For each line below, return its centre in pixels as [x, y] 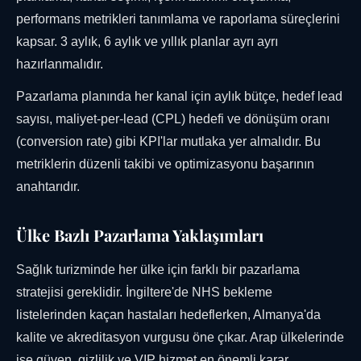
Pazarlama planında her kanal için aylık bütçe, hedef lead [179, 97]
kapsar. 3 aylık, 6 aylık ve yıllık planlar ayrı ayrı [147, 42]
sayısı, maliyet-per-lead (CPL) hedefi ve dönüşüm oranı [173, 119]
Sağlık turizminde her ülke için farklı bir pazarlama [158, 270]
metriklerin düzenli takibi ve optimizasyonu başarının [165, 164]
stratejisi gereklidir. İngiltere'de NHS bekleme [144, 293]
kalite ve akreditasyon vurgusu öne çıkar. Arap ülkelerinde [180, 338]
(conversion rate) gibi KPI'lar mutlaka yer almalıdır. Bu [168, 142]
